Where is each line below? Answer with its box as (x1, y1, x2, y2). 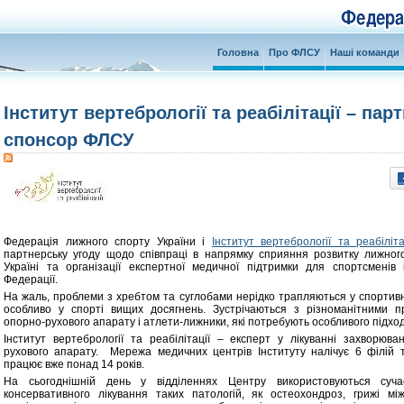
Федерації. (4, 273, 58, 286)
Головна (217, 47, 259, 58)
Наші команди (330, 47, 399, 58)
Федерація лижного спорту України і (4, 235, 212, 248)
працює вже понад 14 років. (4, 358, 144, 371)
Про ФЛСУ (269, 47, 320, 58)
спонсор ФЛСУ (4, 130, 133, 150)
